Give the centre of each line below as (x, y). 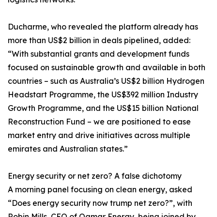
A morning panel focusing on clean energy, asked (100, 189)
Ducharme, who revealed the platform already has (103, 27)
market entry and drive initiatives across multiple (99, 135)
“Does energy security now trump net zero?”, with (100, 203)
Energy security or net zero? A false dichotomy (95, 176)
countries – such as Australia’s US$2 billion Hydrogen (106, 81)
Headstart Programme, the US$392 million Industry (103, 94)
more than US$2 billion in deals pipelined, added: (99, 40)
